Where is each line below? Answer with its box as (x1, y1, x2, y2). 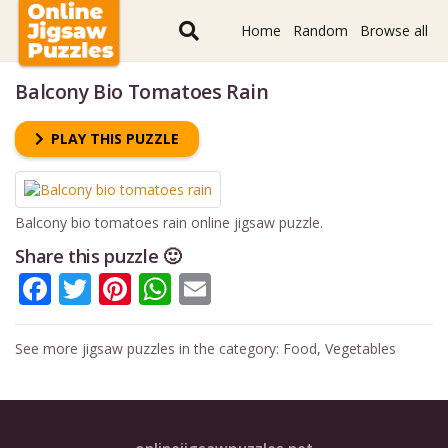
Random (293, 21, 349, 40)
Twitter (91, 266, 199, 310)
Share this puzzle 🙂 (15, 243, 181, 268)
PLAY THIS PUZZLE (50, 128, 179, 148)
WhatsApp (171, 266, 326, 310)
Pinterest (131, 266, 267, 310)
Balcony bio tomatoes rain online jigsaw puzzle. (15, 212, 324, 232)
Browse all (360, 21, 429, 40)
